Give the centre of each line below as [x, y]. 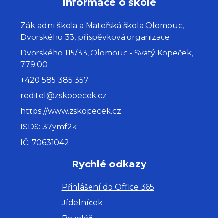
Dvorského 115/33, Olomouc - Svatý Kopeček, [107, 53]
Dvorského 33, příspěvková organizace [95, 37]
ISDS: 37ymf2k [49, 127]
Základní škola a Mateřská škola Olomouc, [102, 25]
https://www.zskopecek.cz [71, 111]
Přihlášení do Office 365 [108, 187]
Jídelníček [82, 202]
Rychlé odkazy [109, 164]
